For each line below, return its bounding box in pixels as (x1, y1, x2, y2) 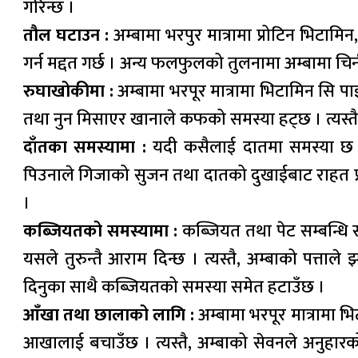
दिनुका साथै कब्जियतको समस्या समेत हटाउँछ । (23, 272, 325, 302)
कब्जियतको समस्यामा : (23, 216, 177, 246)
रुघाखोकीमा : (23, 76, 113, 106)
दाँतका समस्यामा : (23, 132, 146, 162)
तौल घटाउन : (23, 20, 109, 50)
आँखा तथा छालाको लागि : (23, 300, 194, 330)
